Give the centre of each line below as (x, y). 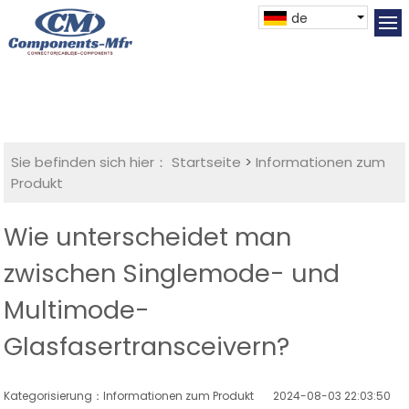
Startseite (207, 163)
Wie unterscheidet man (148, 237)
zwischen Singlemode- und (172, 274)
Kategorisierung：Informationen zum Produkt (139, 396)
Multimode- (77, 310)
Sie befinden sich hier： (90, 163)
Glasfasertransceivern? (147, 347)
